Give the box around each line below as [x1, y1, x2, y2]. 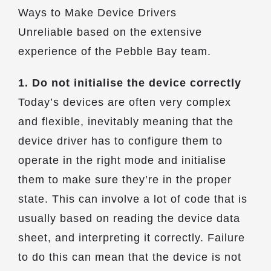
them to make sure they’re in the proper [18, 174, 232, 186]
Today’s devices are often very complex [18, 96, 231, 108]
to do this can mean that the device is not [18, 251, 241, 263]
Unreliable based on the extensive [18, 26, 202, 38]
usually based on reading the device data [18, 212, 240, 224]
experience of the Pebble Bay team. [18, 45, 211, 57]
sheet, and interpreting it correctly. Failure [18, 232, 245, 244]
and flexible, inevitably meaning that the [18, 116, 233, 128]
